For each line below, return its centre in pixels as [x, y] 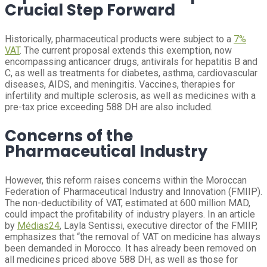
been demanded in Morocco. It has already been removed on [131, 248]
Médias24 [38, 226]
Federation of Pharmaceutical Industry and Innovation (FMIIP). [133, 192]
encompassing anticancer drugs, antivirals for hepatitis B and [131, 62]
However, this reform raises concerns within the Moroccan [126, 180]
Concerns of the [69, 136]
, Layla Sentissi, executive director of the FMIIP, [159, 226]
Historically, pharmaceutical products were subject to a [119, 39]
